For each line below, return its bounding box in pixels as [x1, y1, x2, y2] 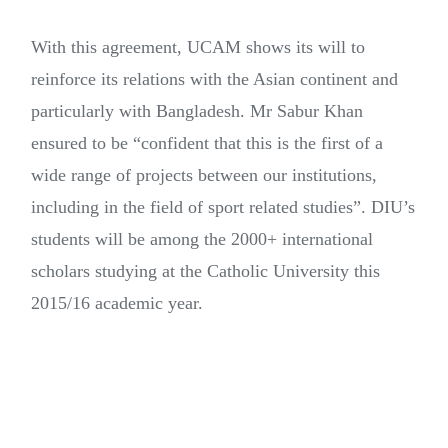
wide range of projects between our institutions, [31, 165, 377, 186]
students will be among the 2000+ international [31, 229, 373, 250]
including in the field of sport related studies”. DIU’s [31, 197, 415, 218]
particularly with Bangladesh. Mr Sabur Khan [31, 101, 363, 122]
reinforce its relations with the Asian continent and [31, 69, 398, 90]
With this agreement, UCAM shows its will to [31, 37, 365, 58]
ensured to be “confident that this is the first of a [31, 133, 383, 154]
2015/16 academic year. [31, 293, 203, 314]
